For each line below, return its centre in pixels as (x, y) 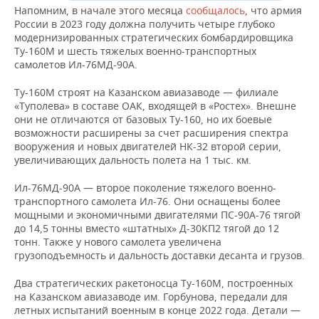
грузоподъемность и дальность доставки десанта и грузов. (159, 256)
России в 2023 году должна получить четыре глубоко (145, 24)
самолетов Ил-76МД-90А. (76, 65)
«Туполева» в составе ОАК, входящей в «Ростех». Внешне (155, 106)
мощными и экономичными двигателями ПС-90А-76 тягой (157, 215)
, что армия (273, 11)
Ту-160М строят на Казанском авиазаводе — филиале (146, 93)
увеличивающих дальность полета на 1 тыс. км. (133, 160)
